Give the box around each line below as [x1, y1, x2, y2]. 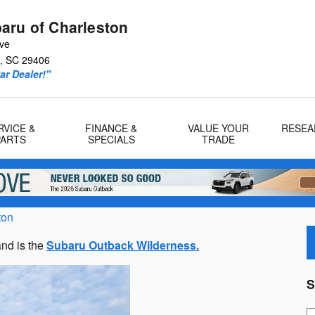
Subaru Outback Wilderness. [46, 237, 199, 254]
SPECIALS [87, 132, 135, 146]
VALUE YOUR [187, 121, 249, 135]
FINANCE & [85, 121, 138, 135]
